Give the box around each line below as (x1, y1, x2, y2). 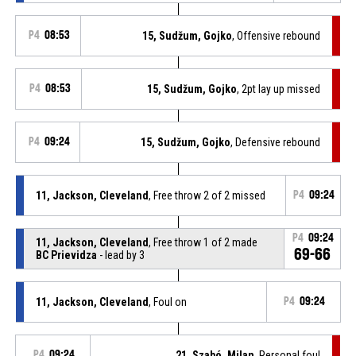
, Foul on (148, 295, 187, 308)
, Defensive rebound (230, 135, 321, 149)
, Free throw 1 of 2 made (148, 235, 257, 249)
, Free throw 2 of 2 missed (148, 188, 265, 202)
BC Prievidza (35, 248, 97, 261)
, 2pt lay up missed (237, 82, 321, 95)
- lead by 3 (96, 248, 145, 261)
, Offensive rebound (232, 29, 321, 42)
